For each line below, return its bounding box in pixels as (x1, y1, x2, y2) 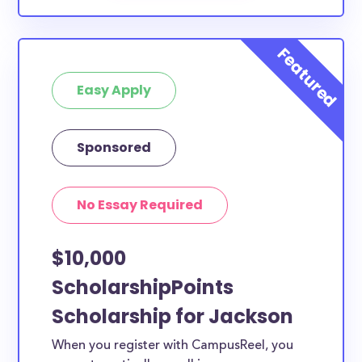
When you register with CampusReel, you (52, 339, 294, 352)
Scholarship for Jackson (52, 303, 294, 330)
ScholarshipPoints (52, 274, 234, 301)
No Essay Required (77, 196, 204, 214)
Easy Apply (77, 81, 152, 99)
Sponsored (77, 138, 152, 157)
